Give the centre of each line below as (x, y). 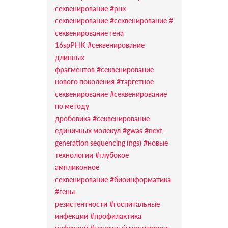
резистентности (81, 204)
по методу (72, 106)
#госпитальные (134, 204)
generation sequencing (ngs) (98, 143)
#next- (154, 131)
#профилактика (116, 216)
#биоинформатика (140, 180)
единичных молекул (88, 131)
